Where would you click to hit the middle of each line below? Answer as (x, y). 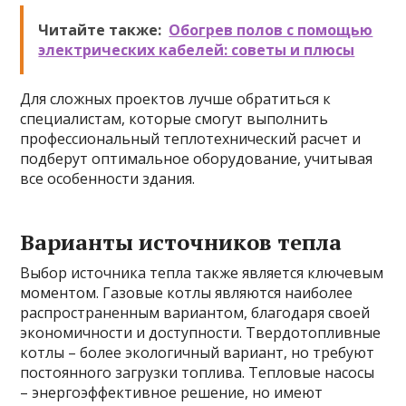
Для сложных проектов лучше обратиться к (176, 99)
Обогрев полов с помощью (271, 30)
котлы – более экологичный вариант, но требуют (198, 353)
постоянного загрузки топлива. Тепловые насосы (198, 372)
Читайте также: (100, 30)
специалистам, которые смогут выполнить (174, 119)
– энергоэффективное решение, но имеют (172, 392)
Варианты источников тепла (181, 242)
